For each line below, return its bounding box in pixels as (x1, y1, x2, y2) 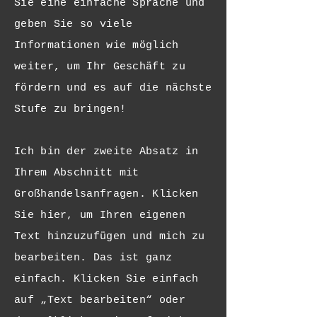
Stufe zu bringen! (14, 103, 127, 115)
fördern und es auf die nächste (14, 82, 212, 94)
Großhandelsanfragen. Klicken (14, 188, 199, 200)
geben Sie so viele (14, 18, 133, 30)
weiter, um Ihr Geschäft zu (14, 61, 185, 73)
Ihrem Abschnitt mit (14, 167, 139, 179)
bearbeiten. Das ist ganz (14, 252, 173, 264)
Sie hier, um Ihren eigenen (14, 209, 185, 221)
